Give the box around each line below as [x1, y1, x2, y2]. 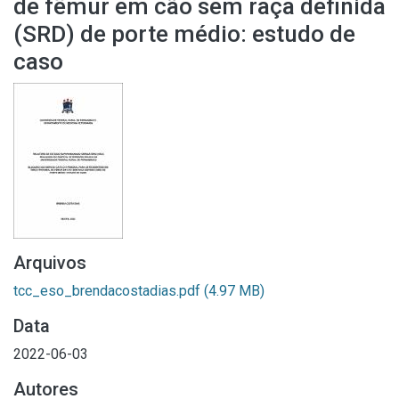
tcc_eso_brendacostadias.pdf [13, 282, 204, 299]
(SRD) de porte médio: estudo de [13, 20, 355, 47]
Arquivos [13, 252, 86, 273]
